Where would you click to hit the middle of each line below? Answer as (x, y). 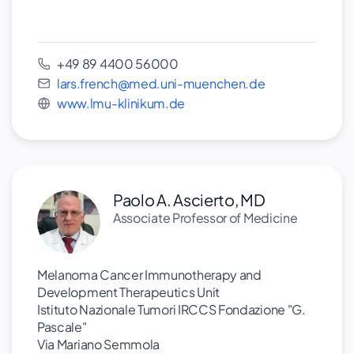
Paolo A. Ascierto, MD (189, 200)
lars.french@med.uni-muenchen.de (161, 83)
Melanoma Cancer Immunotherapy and (149, 275)
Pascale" (62, 327)
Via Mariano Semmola (99, 344)
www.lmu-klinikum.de (121, 103)
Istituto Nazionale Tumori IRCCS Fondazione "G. (171, 309)
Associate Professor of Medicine (205, 218)
